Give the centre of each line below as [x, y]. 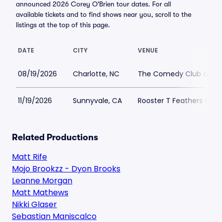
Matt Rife [29, 157]
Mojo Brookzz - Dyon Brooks [66, 169]
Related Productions [55, 137]
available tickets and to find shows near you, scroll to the [104, 14]
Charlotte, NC [96, 74]
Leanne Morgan [42, 181]
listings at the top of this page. [63, 25]
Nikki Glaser [34, 204]
